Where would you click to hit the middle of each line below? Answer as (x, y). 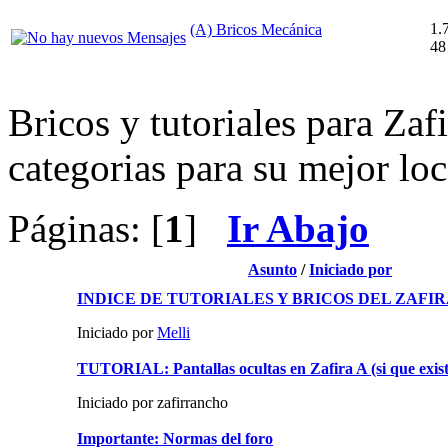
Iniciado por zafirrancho (152, 403)
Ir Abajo (298, 229)
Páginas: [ (86, 229)
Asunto (272, 270)
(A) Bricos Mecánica (256, 30)
